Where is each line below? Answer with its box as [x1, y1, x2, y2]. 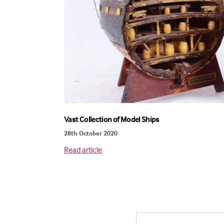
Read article [64, 144, 102, 155]
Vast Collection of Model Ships [64, 114, 159, 124]
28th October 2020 [64, 129, 117, 137]
